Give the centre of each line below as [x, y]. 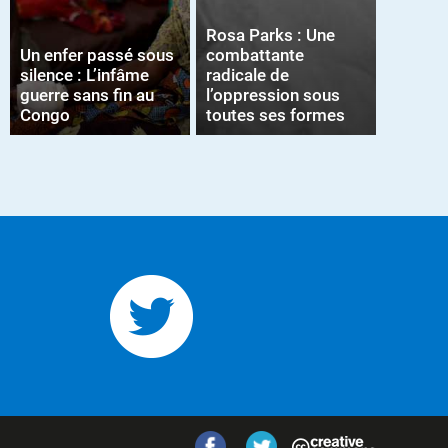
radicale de [247, 75]
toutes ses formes [275, 115]
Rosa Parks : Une [270, 35]
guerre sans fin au [87, 95]
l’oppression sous [272, 95]
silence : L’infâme [84, 75]
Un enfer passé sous [97, 55]
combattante [254, 55]
